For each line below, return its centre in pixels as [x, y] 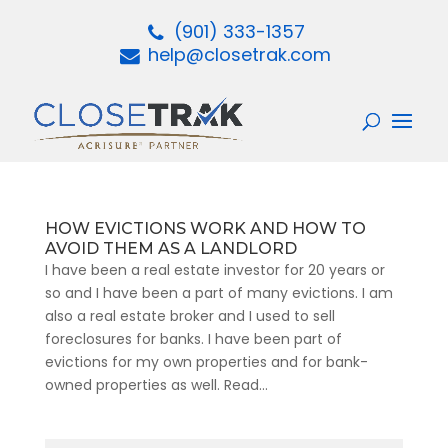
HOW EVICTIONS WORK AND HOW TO [205, 228]
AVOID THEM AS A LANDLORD [170, 248]
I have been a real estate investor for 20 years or [214, 270]
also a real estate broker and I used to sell [189, 316]
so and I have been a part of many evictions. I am [218, 293]
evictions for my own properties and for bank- [206, 362]
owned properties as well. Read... [156, 385]
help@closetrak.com [239, 54]
